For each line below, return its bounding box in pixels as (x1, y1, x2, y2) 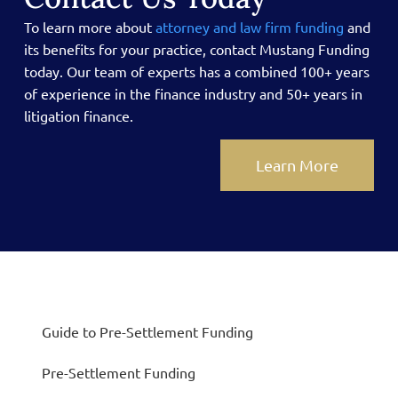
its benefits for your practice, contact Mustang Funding (23, 39, 370, 58)
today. (23, 61, 67, 80)
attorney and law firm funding (155, 17, 344, 36)
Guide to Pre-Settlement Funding (41, 322, 253, 340)
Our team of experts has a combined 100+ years (66, 61, 370, 80)
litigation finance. (23, 106, 137, 124)
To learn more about (23, 17, 155, 36)
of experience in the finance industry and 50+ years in (23, 84, 362, 102)
